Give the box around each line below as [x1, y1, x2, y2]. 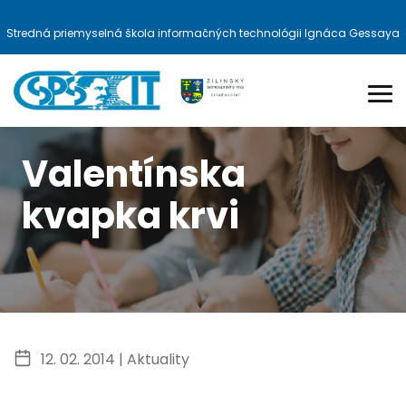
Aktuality [127, 349, 189, 370]
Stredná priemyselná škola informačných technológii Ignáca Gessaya [6, 25, 400, 41]
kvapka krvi [22, 190, 239, 242]
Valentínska [22, 149, 246, 200]
